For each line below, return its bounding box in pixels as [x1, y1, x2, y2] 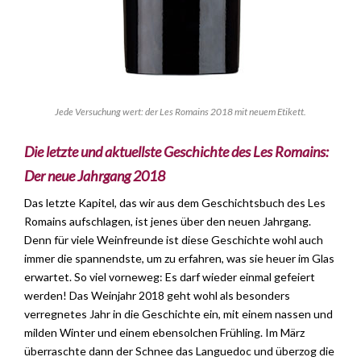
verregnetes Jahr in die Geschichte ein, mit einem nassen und [24, 307, 333, 322]
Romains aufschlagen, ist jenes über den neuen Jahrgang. [24, 214, 311, 229]
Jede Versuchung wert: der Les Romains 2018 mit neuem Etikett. [55, 106, 306, 118]
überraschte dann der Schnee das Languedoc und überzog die [24, 344, 334, 359]
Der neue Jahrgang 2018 [24, 167, 165, 185]
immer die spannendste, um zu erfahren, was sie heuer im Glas [24, 251, 334, 266]
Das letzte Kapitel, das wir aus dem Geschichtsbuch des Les [24, 196, 326, 210]
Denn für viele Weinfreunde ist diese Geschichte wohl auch [24, 233, 323, 247]
